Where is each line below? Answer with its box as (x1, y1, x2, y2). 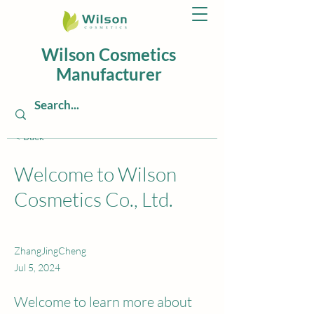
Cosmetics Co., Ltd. (14, 187, 173, 211)
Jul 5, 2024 (14, 261, 60, 273)
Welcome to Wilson (14, 162, 177, 186)
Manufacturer (55, 64, 162, 84)
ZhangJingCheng (14, 245, 86, 257)
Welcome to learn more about (14, 293, 192, 310)
